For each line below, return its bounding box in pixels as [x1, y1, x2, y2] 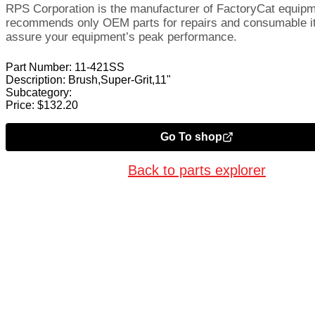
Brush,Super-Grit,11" [68, 73, 171, 86]
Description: [6, 73, 65, 86]
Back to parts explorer [128, 162, 266, 178]
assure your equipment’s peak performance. [6, 30, 237, 44]
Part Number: [6, 60, 72, 73]
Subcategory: [6, 86, 72, 98]
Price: [6, 98, 34, 111]
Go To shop [160, 130, 222, 143]
